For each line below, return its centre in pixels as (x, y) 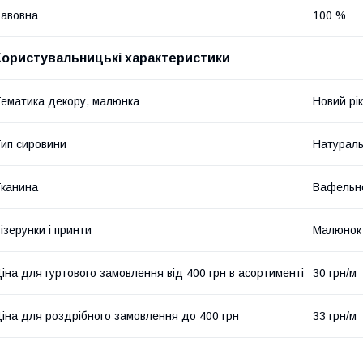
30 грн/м (335, 273)
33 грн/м (335, 316)
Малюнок (337, 230)
